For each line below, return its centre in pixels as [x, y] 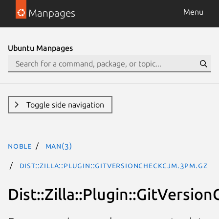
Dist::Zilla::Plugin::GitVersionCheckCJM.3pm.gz [113, 165]
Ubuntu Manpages [40, 48]
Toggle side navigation [65, 105]
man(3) [59, 146]
